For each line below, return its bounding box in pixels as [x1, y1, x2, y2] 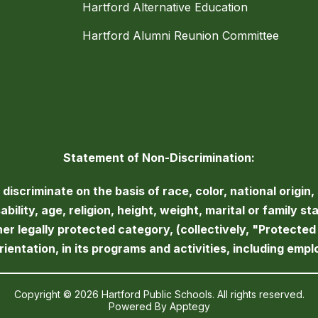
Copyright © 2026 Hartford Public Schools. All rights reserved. [13, 288, 305, 301]
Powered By [108, 300, 170, 313]
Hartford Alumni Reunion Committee [82, 28, 279, 43]
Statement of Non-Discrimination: [63, 150, 255, 165]
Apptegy [169, 300, 210, 313]
